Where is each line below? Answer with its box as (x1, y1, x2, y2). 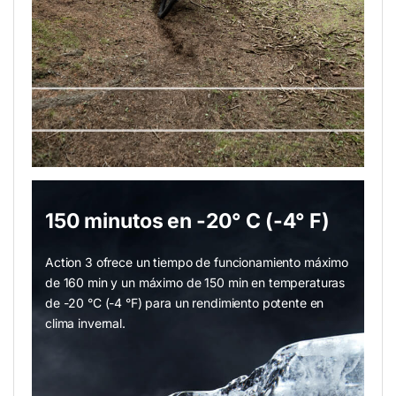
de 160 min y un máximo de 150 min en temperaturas (45, 274, 346, 290)
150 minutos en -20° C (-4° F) (45, 208, 330, 233)
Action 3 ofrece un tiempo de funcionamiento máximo (45, 254, 348, 270)
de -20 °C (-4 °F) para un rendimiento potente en (45, 294, 324, 310)
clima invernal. (45, 315, 126, 331)
